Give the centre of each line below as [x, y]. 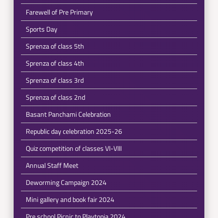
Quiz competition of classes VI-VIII [73, 148]
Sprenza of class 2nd [55, 97]
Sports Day [41, 29]
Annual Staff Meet [52, 165]
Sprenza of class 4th [55, 63]
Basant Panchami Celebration [68, 114]
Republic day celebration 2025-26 [74, 131]
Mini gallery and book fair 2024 [70, 199]
